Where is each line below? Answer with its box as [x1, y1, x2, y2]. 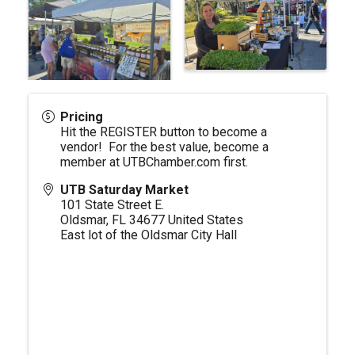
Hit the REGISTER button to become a [60, 124, 267, 140]
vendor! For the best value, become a [60, 139, 269, 155]
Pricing [60, 109, 103, 125]
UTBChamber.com [123, 155, 220, 170]
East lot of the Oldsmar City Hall [60, 227, 237, 243]
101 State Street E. [60, 197, 164, 213]
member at [60, 155, 123, 170]
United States [168, 212, 243, 228]
